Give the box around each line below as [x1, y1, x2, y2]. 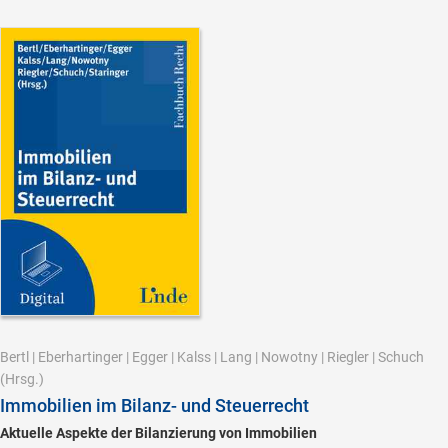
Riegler [327, 349, 369, 366]
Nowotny [261, 349, 318, 366]
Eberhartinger [38, 349, 123, 366]
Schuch [378, 349, 424, 366]
